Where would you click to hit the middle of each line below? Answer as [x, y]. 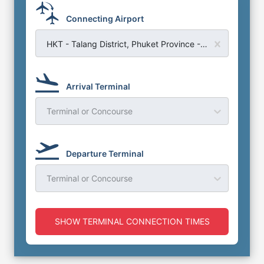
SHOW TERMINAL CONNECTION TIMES [132, 221]
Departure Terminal [105, 153]
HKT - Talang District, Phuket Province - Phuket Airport [204, 44]
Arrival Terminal [98, 86]
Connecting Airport [105, 19]
